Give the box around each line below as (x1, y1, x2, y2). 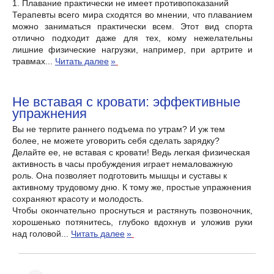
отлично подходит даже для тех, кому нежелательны (12, 33, 253, 43)
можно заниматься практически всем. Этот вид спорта (12, 21, 253, 31)
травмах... (12, 56, 53, 66)
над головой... (12, 229, 68, 239)
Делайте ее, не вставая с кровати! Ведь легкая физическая (12, 147, 250, 157)
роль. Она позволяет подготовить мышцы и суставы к (12, 171, 227, 180)
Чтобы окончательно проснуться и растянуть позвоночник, (12, 206, 253, 215)
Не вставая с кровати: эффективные (12, 94, 240, 109)
